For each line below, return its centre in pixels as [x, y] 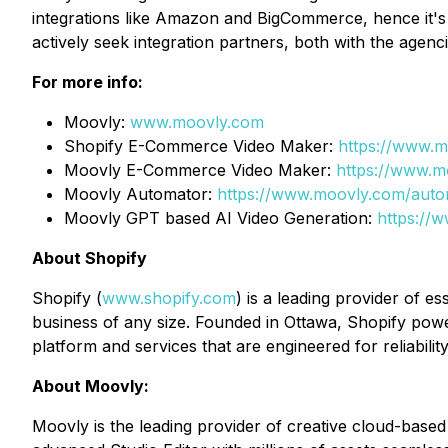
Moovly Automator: [140, 194]
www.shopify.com [169, 298]
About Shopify [89, 258]
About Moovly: [90, 386]
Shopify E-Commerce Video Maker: [201, 146]
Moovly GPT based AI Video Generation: [220, 218]
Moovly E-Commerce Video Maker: [200, 170]
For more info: [87, 82]
